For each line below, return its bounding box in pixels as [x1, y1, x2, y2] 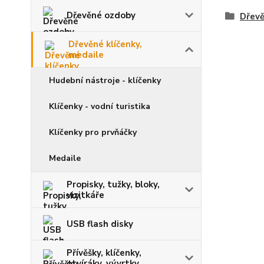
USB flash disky [67, 218, 133, 230]
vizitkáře [67, 189, 104, 201]
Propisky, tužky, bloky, [67, 179, 160, 190]
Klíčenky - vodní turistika [49, 101, 150, 112]
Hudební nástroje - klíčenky [49, 75, 161, 86]
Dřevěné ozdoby [67, 9, 136, 21]
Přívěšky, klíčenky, [67, 247, 141, 259]
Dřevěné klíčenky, [68, 38, 142, 50]
